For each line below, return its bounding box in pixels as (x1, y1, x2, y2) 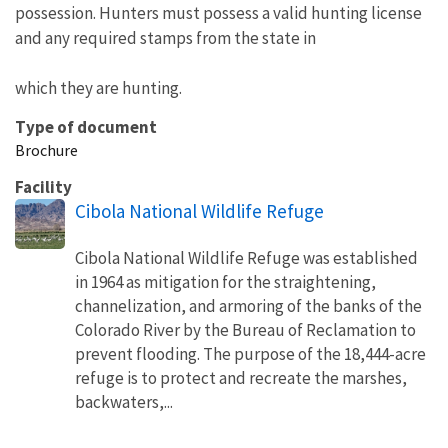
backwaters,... (75, 390, 173, 413)
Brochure (15, 139, 78, 160)
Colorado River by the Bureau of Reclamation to (75, 318, 416, 341)
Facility (15, 175, 72, 198)
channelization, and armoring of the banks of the (75, 294, 422, 317)
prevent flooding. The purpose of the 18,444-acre (75, 342, 426, 365)
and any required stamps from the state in (15, 26, 316, 49)
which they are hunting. (15, 76, 182, 99)
